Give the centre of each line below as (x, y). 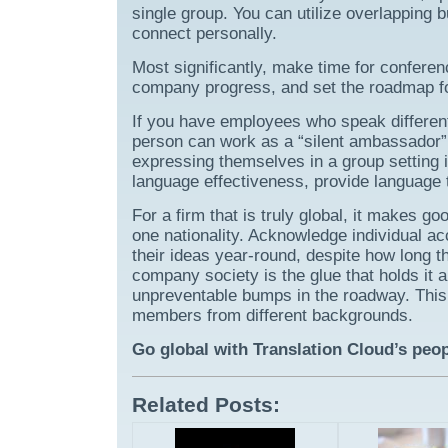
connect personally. (204, 33)
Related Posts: (206, 405)
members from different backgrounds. (272, 315)
